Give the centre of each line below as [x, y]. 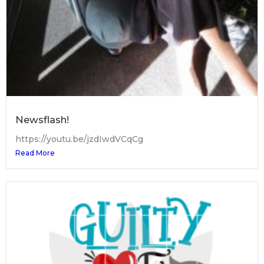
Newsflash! [42, 119]
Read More [35, 153]
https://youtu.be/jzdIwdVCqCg [79, 139]
